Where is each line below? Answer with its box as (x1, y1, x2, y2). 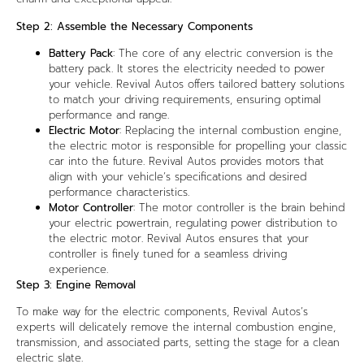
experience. (49, 261, 108, 277)
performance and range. (49, 106, 169, 123)
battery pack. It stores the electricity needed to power (49, 60, 325, 76)
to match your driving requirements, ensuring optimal (49, 91, 321, 107)
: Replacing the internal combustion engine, (119, 122, 341, 138)
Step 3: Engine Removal (16, 276, 136, 292)
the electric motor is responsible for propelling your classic (49, 137, 347, 154)
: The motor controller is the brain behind (133, 199, 344, 215)
